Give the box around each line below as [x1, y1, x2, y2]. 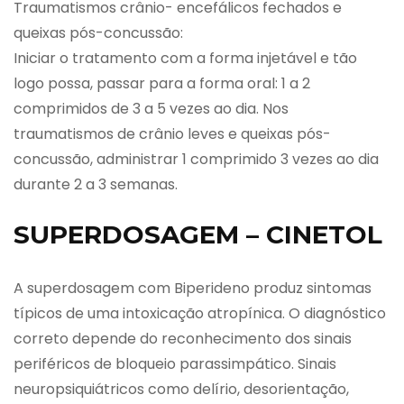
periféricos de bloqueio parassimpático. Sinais [14, 353, 336, 374]
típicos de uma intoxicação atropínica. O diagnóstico [14, 302, 386, 324]
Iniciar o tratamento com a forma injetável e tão [14, 47, 357, 69]
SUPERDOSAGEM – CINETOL [14, 218, 382, 250]
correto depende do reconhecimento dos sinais [14, 327, 352, 349]
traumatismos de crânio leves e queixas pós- [14, 123, 331, 144]
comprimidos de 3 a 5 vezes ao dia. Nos [14, 97, 289, 119]
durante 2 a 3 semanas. [14, 173, 178, 195]
